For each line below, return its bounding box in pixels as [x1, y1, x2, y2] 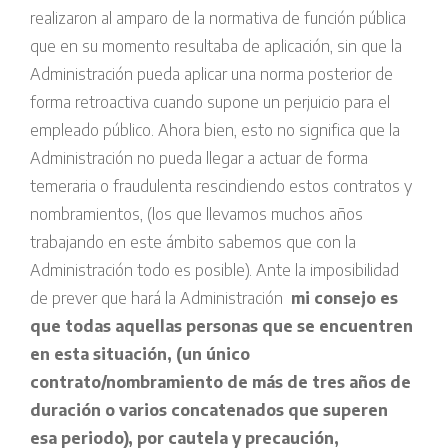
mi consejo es [291, 288, 398, 309]
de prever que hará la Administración [30, 288, 291, 309]
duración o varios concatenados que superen [30, 400, 388, 421]
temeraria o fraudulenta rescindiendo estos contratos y [30, 176, 412, 197]
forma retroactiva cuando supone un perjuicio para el [30, 92, 390, 113]
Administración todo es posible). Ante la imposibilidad [30, 260, 399, 281]
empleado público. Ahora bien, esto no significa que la [30, 120, 400, 141]
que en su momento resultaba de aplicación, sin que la [30, 36, 402, 57]
